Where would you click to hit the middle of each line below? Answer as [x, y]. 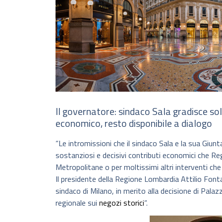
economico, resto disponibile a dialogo [134, 123]
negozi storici [122, 202]
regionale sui [77, 202]
